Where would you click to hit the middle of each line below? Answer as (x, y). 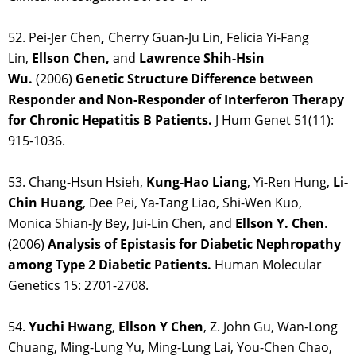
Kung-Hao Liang (197, 182)
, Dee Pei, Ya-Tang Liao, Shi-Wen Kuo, (192, 203)
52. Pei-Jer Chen (54, 38)
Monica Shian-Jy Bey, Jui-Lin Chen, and (122, 224)
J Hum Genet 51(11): (275, 120)
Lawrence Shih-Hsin (202, 58)
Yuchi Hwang (70, 327)
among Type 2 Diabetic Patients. (111, 265)
